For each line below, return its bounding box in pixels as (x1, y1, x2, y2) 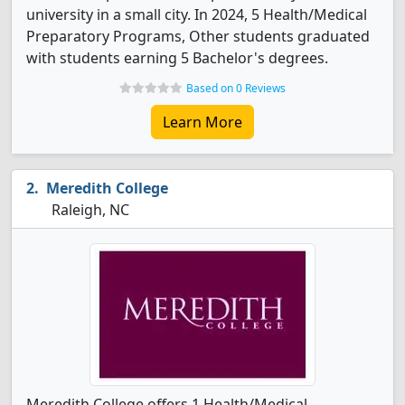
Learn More (163, 112, 242, 132)
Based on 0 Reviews (186, 80, 286, 96)
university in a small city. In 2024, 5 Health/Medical (26, 5, 367, 24)
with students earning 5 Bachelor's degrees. (26, 48, 328, 68)
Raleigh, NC (48, 200, 129, 220)
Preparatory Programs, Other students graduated (26, 26, 370, 46)
